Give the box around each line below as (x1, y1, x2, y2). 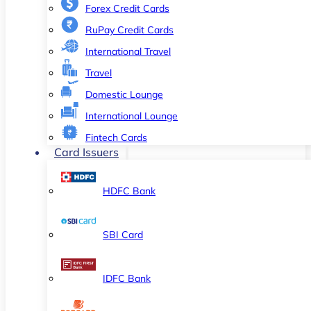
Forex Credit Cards (85, 2, 169, 15)
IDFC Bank (103, 272, 151, 285)
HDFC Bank (103, 185, 155, 197)
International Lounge (85, 110, 178, 122)
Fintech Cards (85, 131, 147, 144)
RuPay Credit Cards (85, 24, 174, 36)
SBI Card (103, 228, 143, 241)
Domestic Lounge (85, 88, 163, 101)
